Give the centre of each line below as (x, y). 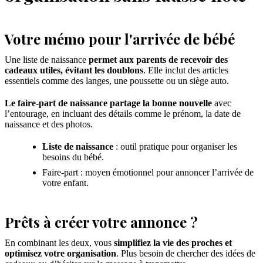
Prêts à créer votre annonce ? (101, 222)
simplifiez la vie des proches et (173, 243)
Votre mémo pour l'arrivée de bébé (120, 39)
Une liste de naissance (47, 60)
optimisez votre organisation (60, 254)
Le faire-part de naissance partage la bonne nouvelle (108, 103)
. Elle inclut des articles (186, 70)
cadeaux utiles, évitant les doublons (74, 70)
